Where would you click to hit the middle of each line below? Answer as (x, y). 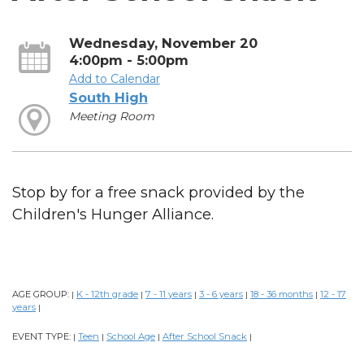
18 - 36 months (282, 295)
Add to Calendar (114, 78)
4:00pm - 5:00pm (128, 60)
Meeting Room (111, 116)
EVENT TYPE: (43, 337)
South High (108, 97)
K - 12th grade (107, 295)
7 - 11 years (169, 295)
